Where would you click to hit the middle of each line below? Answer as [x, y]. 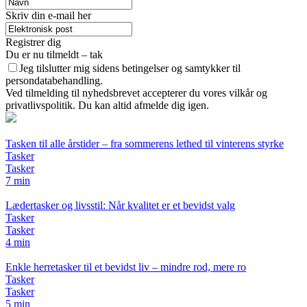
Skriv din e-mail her [48, 15]
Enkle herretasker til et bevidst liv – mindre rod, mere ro [126, 267]
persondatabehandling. [54, 80]
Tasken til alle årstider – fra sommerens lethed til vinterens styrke [145, 143]
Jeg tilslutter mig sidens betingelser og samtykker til [130, 68]
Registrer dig [33, 42]
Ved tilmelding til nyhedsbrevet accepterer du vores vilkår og [136, 93]
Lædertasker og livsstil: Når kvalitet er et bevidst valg [120, 205]
